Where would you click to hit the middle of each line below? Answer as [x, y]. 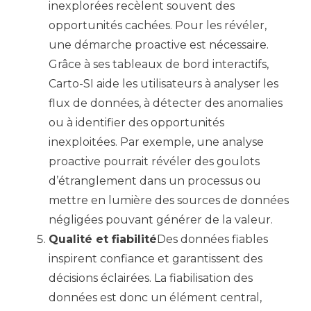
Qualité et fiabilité [103, 239]
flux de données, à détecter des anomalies [166, 103]
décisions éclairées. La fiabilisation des [151, 278]
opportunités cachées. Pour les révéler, [158, 25]
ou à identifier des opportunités [136, 123]
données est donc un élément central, [155, 297]
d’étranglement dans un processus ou [155, 181]
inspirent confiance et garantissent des [155, 259]
